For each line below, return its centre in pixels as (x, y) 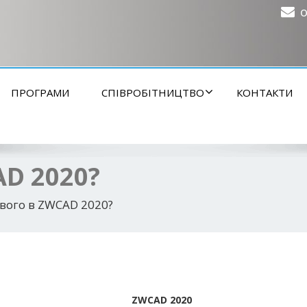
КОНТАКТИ (265, 93)
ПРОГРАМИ (40, 93)
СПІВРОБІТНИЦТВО (153, 93)
